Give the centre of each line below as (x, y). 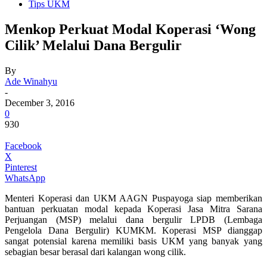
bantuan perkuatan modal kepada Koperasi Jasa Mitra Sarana (133, 209)
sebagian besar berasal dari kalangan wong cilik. (95, 252)
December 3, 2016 (40, 103)
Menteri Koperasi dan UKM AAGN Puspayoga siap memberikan (133, 198)
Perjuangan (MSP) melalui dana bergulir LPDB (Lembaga (133, 219)
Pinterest (21, 167)
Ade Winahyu (31, 81)
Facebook (23, 145)
